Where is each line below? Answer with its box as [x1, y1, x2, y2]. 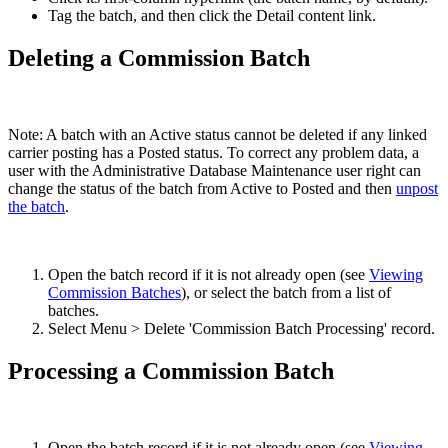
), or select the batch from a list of [181, 283, 391, 301]
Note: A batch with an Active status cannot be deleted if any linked [8, 125, 427, 143]
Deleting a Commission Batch [8, 45, 310, 72]
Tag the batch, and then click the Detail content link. [48, 7, 376, 25]
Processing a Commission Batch [8, 357, 334, 384]
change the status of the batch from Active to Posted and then [8, 179, 396, 197]
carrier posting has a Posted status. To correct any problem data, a [8, 143, 419, 161]
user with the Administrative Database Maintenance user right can [8, 161, 421, 179]
